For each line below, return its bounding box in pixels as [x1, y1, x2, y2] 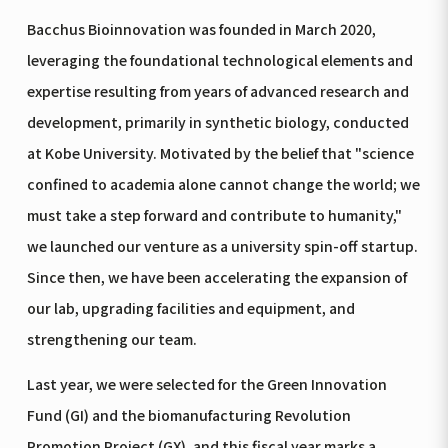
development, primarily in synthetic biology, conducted [26, 111, 409, 132]
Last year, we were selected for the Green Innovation [26, 373, 387, 394]
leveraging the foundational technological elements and [26, 49, 413, 70]
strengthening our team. [26, 328, 197, 349]
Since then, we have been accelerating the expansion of [26, 266, 407, 287]
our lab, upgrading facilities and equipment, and [26, 297, 355, 318]
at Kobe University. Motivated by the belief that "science [26, 142, 414, 163]
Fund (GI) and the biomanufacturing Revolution [26, 404, 351, 425]
